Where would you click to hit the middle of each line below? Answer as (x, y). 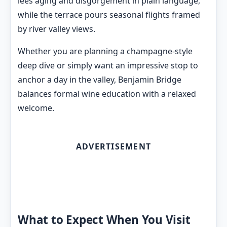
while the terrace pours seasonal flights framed (109, 15)
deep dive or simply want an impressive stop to (108, 66)
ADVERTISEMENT (113, 147)
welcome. (36, 108)
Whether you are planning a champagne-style (105, 51)
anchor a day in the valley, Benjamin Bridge (100, 80)
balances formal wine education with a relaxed (107, 94)
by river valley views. (56, 29)
